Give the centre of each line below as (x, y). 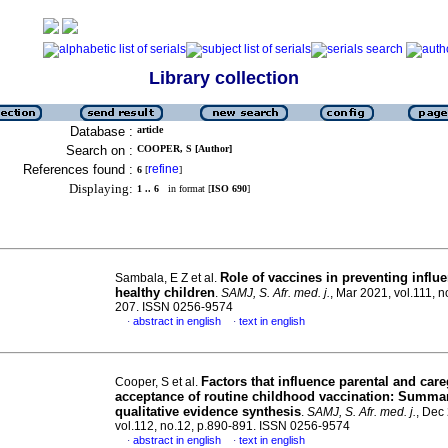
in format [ (185, 188)
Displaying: (101, 188)
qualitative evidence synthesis (208, 411)
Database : (101, 131)
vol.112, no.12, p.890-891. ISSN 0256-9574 (232, 426)
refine (163, 169)
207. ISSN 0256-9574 (174, 307)
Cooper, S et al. (158, 382)
